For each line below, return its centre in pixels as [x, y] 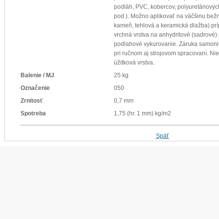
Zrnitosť [32, 101]
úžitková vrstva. [134, 63]
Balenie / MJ [38, 76]
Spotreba [33, 114]
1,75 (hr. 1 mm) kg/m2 [143, 114]
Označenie [35, 88]
